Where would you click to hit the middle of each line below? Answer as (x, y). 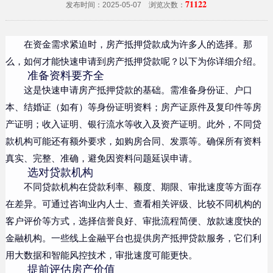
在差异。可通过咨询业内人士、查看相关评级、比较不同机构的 (133, 204)
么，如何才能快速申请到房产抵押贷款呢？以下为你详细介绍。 (133, 62)
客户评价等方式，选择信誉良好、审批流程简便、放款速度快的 (133, 221)
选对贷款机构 (60, 172)
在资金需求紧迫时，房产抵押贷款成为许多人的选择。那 (138, 44)
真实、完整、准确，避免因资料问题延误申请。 (101, 158)
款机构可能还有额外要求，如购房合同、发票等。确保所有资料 (133, 141)
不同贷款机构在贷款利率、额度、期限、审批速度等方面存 (142, 187)
